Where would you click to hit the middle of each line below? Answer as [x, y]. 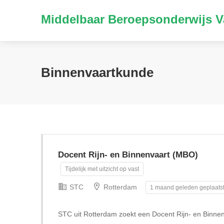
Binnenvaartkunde [97, 72]
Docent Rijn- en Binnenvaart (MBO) [128, 155]
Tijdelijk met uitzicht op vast [102, 169]
